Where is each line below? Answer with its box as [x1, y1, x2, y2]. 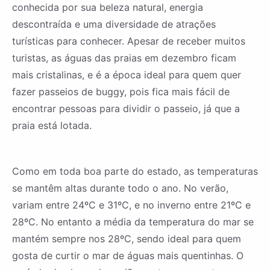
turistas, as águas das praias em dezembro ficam [12, 52, 236, 64]
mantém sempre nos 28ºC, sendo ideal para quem [12, 233, 241, 245]
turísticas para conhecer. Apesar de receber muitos [12, 35, 245, 48]
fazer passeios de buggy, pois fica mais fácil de [12, 86, 230, 98]
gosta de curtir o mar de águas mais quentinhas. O [12, 250, 243, 262]
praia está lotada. [12, 119, 92, 132]
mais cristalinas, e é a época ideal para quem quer [12, 69, 241, 81]
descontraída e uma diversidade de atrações [12, 18, 216, 31]
